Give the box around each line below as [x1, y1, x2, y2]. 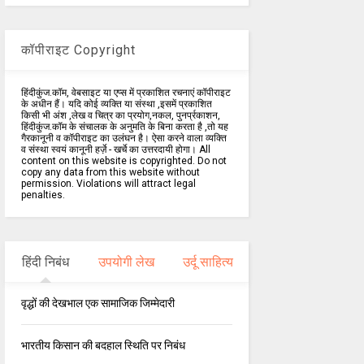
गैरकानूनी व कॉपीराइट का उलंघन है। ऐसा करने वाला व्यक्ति [20, 132, 227, 145]
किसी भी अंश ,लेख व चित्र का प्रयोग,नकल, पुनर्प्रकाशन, [20, 110, 220, 122]
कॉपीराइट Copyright [20, 42, 136, 58]
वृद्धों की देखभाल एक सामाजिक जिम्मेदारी [20, 297, 175, 310]
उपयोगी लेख [98, 254, 155, 271]
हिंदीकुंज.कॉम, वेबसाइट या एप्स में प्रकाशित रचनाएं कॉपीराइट [20, 87, 231, 99]
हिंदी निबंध [21, 254, 69, 271]
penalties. [20, 189, 65, 201]
